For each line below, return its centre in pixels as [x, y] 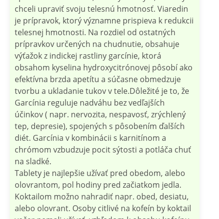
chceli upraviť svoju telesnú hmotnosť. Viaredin [101, 9]
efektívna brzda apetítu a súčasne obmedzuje [98, 79]
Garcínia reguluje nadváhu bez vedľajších [90, 102]
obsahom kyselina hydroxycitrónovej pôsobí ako [104, 67]
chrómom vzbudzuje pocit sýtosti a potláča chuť [103, 149]
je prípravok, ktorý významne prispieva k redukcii [104, 20]
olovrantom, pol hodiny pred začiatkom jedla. [98, 185]
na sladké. [33, 161]
